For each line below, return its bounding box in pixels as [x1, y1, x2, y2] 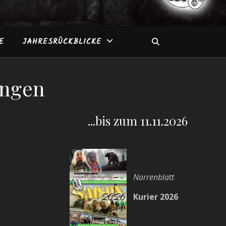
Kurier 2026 [133, 191, 178, 203]
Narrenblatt [133, 172, 174, 183]
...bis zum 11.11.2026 [88, 112, 188, 129]
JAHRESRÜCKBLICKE [22, 36, 101, 48]
